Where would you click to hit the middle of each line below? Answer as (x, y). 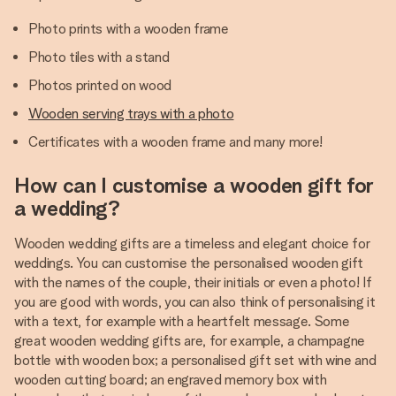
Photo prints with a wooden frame (129, 29)
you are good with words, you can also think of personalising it (195, 302)
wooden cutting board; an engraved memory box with (171, 380)
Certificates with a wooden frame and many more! (175, 142)
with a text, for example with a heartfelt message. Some (182, 321)
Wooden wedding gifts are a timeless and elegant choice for (192, 244)
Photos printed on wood (100, 85)
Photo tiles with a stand (99, 57)
